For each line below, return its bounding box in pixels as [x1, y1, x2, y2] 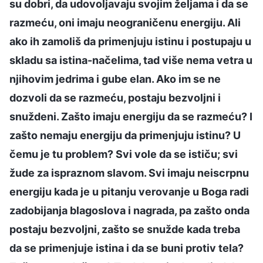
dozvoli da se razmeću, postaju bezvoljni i [9, 91, 221, 104]
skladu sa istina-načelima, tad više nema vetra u [9, 53, 252, 66]
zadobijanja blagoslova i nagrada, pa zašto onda [9, 204, 249, 217]
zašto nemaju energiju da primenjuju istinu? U [9, 129, 241, 141]
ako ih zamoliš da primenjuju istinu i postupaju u [9, 35, 251, 48]
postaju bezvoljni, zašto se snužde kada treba [9, 222, 240, 235]
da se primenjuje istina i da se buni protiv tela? [9, 241, 244, 254]
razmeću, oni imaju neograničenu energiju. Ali [9, 16, 241, 29]
